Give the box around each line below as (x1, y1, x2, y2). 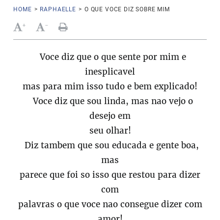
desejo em (89, 110, 131, 121)
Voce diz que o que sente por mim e (34, 52, 186, 62)
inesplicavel (85, 66, 135, 77)
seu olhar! (89, 125, 131, 136)
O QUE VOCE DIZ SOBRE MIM (84, 6, 170, 13)
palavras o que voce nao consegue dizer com (18, 199, 202, 210)
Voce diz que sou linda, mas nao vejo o (27, 96, 193, 107)
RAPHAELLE (40, 6, 76, 13)
